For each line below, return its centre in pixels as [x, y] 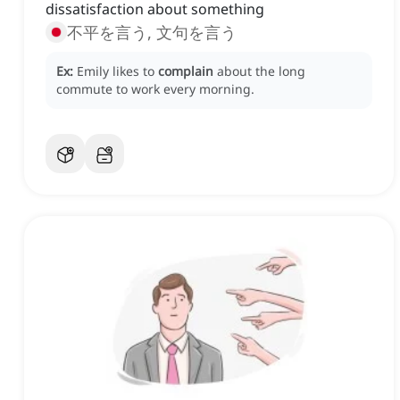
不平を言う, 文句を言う [152, 33]
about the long [261, 71]
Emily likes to [117, 71]
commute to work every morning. [155, 89]
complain [186, 71]
